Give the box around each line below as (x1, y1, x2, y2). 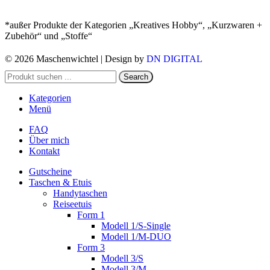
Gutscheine (29, 166, 72, 177)
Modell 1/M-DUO (101, 231, 171, 242)
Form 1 (77, 210, 105, 221)
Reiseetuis (53, 199, 92, 210)
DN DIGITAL (146, 54, 202, 64)
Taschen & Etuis (29, 177, 92, 188)
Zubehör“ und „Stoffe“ (5, 31, 92, 42)
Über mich (29, 135, 69, 146)
